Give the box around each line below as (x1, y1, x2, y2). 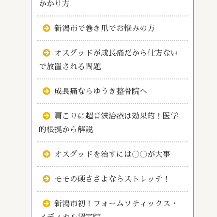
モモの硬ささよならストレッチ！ (54, 175, 171, 184)
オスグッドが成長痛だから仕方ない (54, 49, 179, 58)
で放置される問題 (39, 63, 101, 71)
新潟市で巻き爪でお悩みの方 (54, 25, 155, 33)
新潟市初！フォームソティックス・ (54, 200, 179, 208)
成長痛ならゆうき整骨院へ (54, 88, 148, 96)
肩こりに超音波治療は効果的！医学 (54, 112, 179, 121)
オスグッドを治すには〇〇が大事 (54, 151, 171, 159)
